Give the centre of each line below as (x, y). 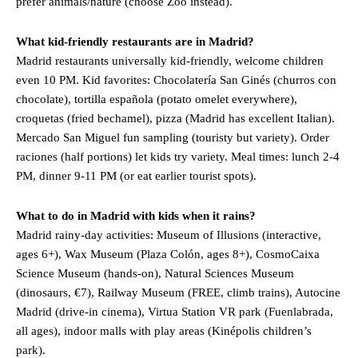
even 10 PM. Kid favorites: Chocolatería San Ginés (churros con (176, 80)
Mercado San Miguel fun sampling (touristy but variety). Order (173, 138)
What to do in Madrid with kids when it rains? (136, 216)
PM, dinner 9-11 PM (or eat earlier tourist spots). (136, 176)
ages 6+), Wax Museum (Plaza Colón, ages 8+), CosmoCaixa (168, 255)
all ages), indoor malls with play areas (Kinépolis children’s (164, 331)
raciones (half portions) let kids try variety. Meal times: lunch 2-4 (178, 157)
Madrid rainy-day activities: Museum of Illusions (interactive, (169, 235)
